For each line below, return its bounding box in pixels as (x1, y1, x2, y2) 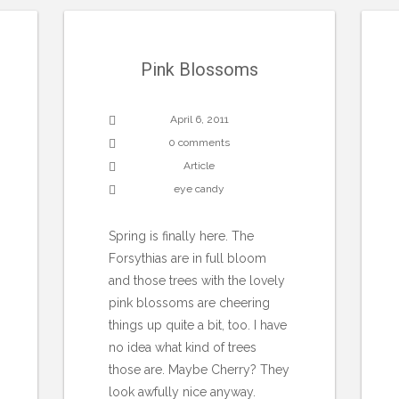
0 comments (168, 135, 231, 149)
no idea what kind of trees (109, 339, 257, 354)
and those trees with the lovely (109, 273, 286, 288)
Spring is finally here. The (109, 228, 255, 243)
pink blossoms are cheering (109, 295, 271, 310)
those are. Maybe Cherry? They (109, 362, 290, 377)
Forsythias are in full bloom (109, 250, 267, 265)
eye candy (174, 182, 225, 195)
